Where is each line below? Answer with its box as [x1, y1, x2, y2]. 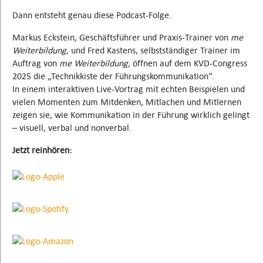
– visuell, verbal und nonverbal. [12, 122, 131, 134]
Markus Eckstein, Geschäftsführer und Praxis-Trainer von [12, 32, 231, 43]
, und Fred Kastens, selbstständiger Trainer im [66, 45, 240, 56]
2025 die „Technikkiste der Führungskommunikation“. [12, 70, 214, 82]
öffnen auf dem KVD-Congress [130, 58, 247, 69]
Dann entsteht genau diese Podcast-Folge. [12, 9, 171, 21]
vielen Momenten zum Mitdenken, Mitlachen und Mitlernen [12, 96, 241, 108]
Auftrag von [12, 58, 59, 69]
